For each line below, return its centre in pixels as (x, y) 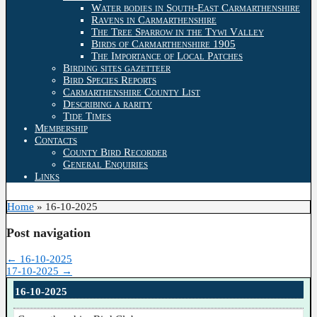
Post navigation (48, 233)
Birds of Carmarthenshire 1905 (163, 44)
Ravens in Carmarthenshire (154, 19)
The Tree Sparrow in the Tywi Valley (178, 31)
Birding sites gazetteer (117, 68)
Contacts (56, 140)
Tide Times (87, 116)
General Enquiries (105, 164)
